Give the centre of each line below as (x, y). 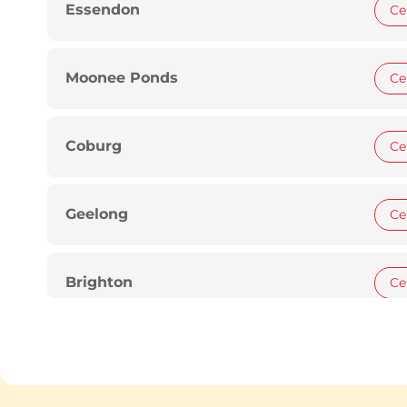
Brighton (99, 283)
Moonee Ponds (122, 78)
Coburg (94, 146)
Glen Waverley (121, 351)
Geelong (97, 214)
